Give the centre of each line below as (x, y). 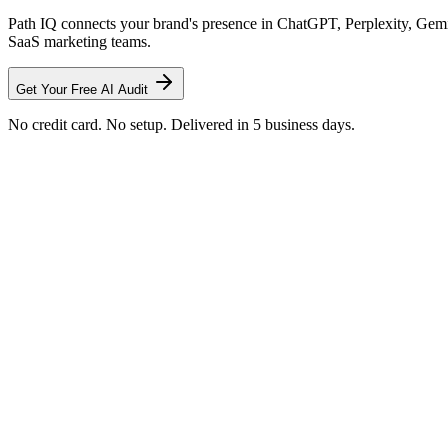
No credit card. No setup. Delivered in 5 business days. (181, 124)
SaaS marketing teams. (79, 41)
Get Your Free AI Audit (84, 89)
